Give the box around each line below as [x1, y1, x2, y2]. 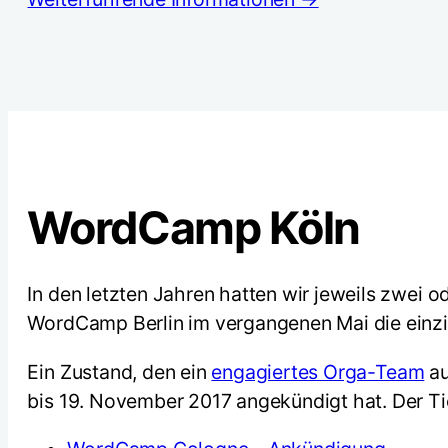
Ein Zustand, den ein [27, 359, 212, 384]
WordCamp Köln [27, 201, 361, 256]
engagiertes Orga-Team [211, 359, 425, 384]
